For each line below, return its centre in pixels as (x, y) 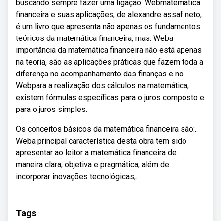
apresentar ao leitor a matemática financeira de (96, 153)
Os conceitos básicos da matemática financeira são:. (106, 129)
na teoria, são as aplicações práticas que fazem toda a (110, 62)
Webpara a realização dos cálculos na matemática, (102, 86)
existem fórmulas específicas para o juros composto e (110, 97)
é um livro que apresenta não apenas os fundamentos (108, 26)
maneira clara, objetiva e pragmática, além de (92, 165)
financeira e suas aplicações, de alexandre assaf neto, (109, 15)
